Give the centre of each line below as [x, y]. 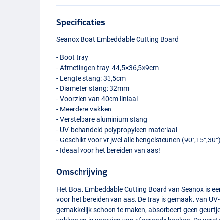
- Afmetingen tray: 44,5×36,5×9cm [108, 68]
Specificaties [81, 22]
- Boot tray [73, 57]
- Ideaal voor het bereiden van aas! [109, 150]
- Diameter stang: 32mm [93, 88]
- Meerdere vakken [84, 109]
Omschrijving [82, 171]
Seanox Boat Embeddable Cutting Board [118, 39]
